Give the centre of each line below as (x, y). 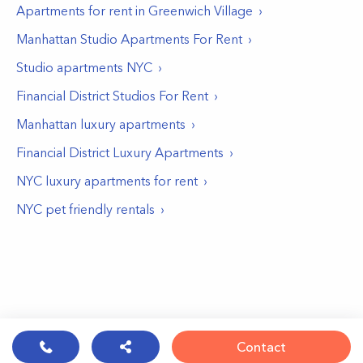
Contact (261, 347)
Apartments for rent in (82, 11)
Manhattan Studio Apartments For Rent (129, 39)
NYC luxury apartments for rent (107, 181)
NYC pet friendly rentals (85, 209)
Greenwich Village (201, 11)
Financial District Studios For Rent (112, 96)
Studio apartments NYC (84, 67)
